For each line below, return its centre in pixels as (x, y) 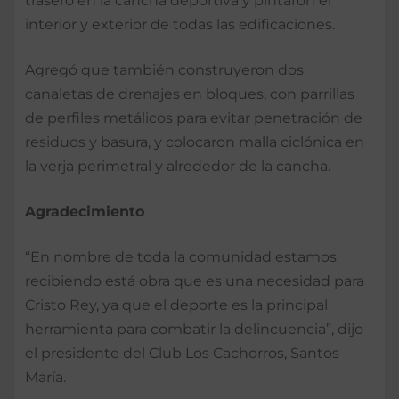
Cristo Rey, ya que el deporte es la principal (176, 305)
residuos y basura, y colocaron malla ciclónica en (195, 142)
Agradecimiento (85, 211)
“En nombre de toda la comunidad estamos (181, 256)
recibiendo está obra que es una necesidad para (195, 281)
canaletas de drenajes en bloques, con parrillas (190, 94)
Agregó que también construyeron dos (164, 69)
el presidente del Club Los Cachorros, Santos (182, 353)
